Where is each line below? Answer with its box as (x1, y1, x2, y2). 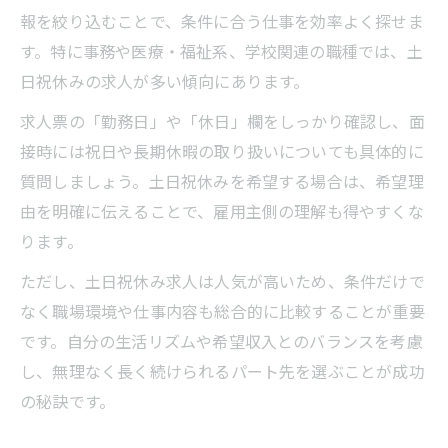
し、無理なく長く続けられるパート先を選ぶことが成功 (20, 358, 425, 383)
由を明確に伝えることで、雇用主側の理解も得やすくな (20, 198, 424, 223)
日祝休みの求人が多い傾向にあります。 (20, 68, 310, 93)
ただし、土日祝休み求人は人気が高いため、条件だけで (20, 268, 425, 293)
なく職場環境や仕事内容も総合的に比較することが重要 (20, 298, 425, 323)
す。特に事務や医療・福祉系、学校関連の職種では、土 (20, 38, 423, 63)
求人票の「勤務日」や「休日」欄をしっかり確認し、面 (20, 108, 425, 133)
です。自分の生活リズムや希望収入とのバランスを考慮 (20, 328, 423, 353)
